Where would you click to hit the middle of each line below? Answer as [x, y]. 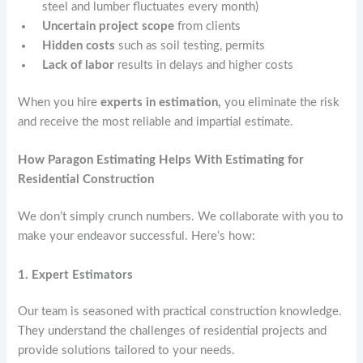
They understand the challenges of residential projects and [173, 331]
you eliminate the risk [281, 102]
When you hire [60, 102]
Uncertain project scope [109, 27]
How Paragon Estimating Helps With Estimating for [161, 160]
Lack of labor [79, 66]
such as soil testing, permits [190, 46]
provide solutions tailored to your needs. [127, 351]
